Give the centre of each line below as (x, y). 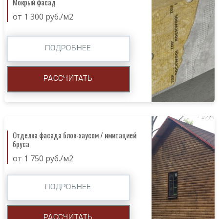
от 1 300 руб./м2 (43, 16)
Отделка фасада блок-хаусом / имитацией (74, 135)
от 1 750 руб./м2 (43, 158)
